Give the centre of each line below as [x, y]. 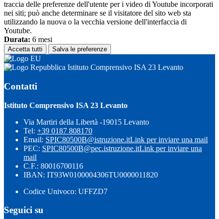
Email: [34, 139]
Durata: [17, 40]
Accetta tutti [25, 49]
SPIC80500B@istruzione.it [88, 139]
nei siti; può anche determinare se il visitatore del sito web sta [98, 13]
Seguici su [24, 210]
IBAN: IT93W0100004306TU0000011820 [91, 175]
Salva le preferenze [80, 49]
